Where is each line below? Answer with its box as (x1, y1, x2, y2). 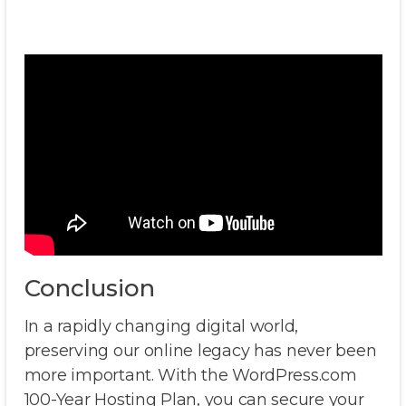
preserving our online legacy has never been (24, 341, 377, 362)
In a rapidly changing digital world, (24, 316, 299, 337)
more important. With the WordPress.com (24, 365, 357, 386)
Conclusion (24, 274, 155, 304)
